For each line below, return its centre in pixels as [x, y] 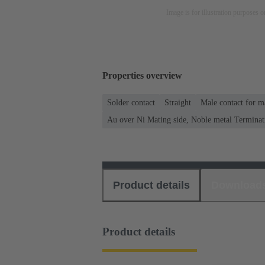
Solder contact [131, 102]
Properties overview [142, 76]
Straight [178, 102]
